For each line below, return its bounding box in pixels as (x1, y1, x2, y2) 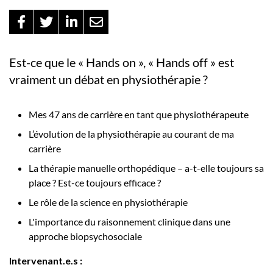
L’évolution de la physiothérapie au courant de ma (29, 128, 234, 140)
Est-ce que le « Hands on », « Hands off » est (9, 55, 234, 70)
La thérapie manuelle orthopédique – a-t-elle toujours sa (29, 162, 264, 174)
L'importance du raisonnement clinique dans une (29, 216, 230, 228)
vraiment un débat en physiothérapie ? (9, 72, 208, 87)
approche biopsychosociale (29, 230, 142, 243)
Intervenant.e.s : (9, 255, 82, 267)
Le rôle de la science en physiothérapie (29, 196, 188, 208)
